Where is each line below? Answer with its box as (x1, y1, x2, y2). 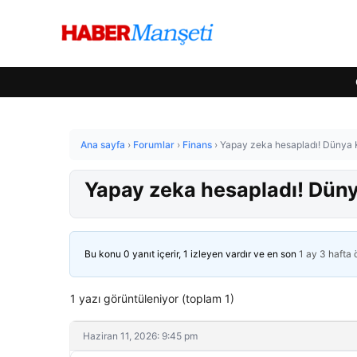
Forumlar (133, 139, 175, 151)
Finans (182, 139, 212, 151)
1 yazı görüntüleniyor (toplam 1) (70, 292, 234, 305)
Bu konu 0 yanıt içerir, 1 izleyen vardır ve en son (84, 248, 299, 260)
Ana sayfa (80, 139, 125, 151)
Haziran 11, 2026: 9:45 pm (83, 330, 198, 342)
